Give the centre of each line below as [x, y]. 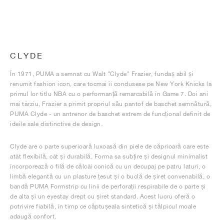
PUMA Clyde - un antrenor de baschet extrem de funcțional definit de [110, 114]
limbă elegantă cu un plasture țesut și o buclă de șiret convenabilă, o [110, 176]
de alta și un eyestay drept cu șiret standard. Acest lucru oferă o [102, 196]
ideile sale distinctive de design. [56, 124]
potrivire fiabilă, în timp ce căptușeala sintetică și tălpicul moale [103, 206]
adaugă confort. [33, 216]
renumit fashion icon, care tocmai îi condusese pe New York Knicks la [111, 84]
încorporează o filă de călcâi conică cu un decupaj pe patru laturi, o [108, 166]
